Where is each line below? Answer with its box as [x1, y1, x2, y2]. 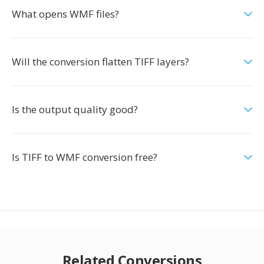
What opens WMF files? [12, 7, 119, 21]
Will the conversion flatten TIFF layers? [12, 55, 189, 68]
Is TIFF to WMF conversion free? [12, 150, 157, 164]
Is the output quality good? [12, 103, 138, 116]
